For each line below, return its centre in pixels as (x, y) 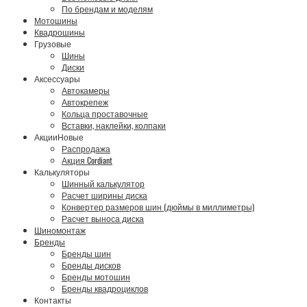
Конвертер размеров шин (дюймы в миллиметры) (158, 207)
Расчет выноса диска (103, 218)
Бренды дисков (91, 265)
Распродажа (86, 148)
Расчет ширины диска (105, 195)
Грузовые (53, 44)
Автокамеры (86, 90)
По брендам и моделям (107, 9)
